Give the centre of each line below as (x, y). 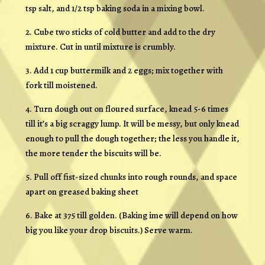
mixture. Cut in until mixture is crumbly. (100, 46)
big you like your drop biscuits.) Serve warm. (109, 230)
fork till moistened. (61, 85)
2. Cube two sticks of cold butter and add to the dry (120, 32)
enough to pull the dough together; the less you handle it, (132, 138)
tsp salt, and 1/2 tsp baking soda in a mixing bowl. (115, 8)
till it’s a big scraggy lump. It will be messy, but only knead (132, 123)
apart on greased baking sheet (82, 191)
